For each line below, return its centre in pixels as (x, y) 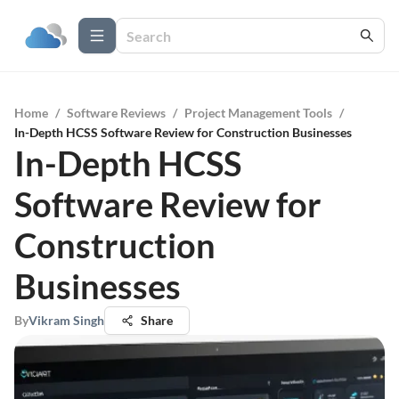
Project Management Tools (258, 113)
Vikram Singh (66, 320)
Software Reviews (116, 113)
